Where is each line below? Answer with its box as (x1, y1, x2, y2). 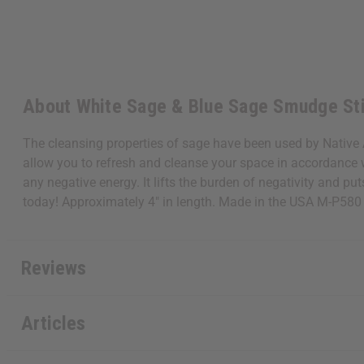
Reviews (20, 256, 86, 279)
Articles (20, 311, 85, 335)
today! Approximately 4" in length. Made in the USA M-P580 (23, 194, 362, 210)
